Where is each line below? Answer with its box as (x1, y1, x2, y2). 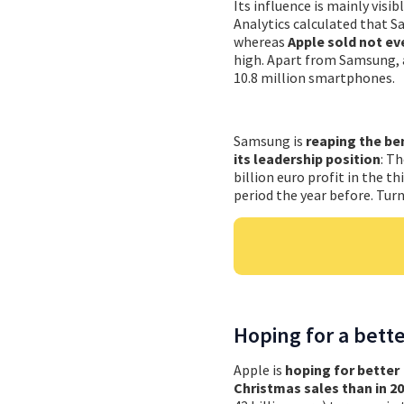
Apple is (234, 360, 285, 379)
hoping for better (285, 360, 399, 379)
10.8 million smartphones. (234, 68, 395, 87)
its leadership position (234, 149, 381, 168)
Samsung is (234, 131, 306, 150)
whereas (234, 32, 288, 50)
